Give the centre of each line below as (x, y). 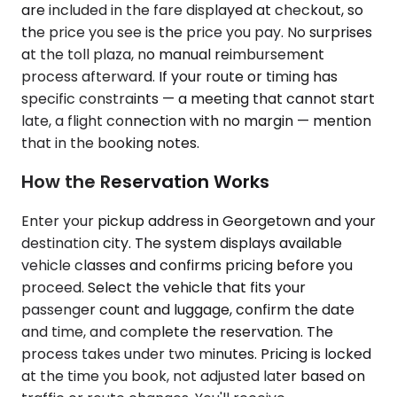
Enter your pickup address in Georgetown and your (198, 221)
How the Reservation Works (145, 182)
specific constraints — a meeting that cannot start (198, 98)
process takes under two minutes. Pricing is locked (196, 354)
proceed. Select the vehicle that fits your (163, 287)
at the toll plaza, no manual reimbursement (173, 54)
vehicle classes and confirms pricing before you (187, 265)
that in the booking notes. (110, 143)
